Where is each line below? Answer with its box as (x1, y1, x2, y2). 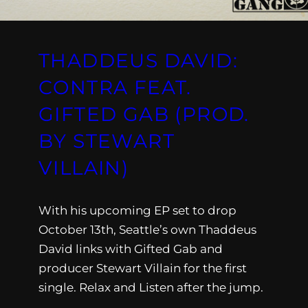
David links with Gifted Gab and (38, 241, 223, 256)
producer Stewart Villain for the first (38, 261, 247, 275)
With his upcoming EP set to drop (38, 203, 236, 217)
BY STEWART (38, 129, 175, 153)
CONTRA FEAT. (38, 75, 192, 99)
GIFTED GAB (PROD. (38, 102, 250, 126)
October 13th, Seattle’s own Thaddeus (38, 222, 256, 236)
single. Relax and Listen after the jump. (38, 280, 263, 294)
